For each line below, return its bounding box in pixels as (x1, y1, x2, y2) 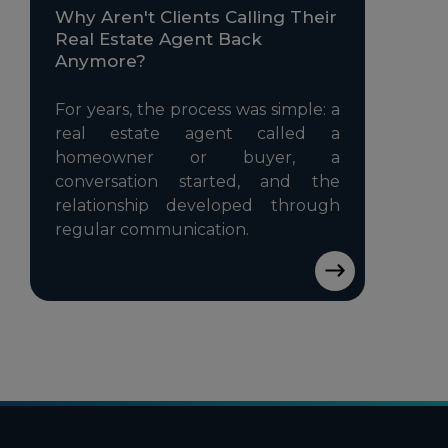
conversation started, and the (55, 172, 340, 192)
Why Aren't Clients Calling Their (55, 6, 337, 27)
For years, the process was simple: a (55, 100, 340, 120)
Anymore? (55, 50, 146, 71)
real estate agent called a (55, 124, 340, 144)
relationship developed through (55, 196, 340, 216)
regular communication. (55, 220, 249, 240)
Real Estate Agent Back (55, 28, 262, 49)
